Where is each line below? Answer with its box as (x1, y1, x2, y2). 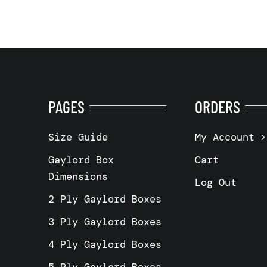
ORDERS (194, 97, 240, 117)
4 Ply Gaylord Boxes (48, 238, 162, 251)
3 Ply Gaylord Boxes (48, 215, 162, 228)
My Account (194, 131, 254, 144)
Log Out (194, 176, 237, 189)
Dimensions (48, 170, 108, 183)
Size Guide (48, 131, 108, 144)
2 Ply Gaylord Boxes (48, 193, 162, 206)
